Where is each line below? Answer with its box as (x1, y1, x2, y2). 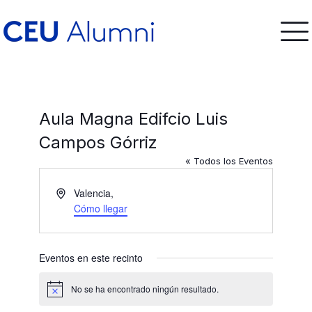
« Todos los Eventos (185, 155, 273, 166)
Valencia (74, 186, 111, 200)
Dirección (56, 185, 97, 199)
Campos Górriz (39, 132, 158, 153)
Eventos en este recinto (39, 251, 143, 265)
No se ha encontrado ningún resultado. (71, 283, 219, 295)
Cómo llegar (74, 201, 127, 215)
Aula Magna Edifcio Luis (39, 109, 228, 129)
